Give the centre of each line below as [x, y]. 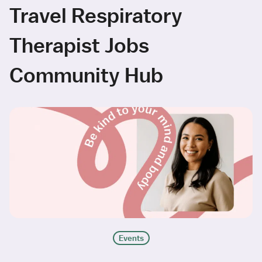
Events [131, 238]
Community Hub [86, 75]
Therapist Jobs [79, 45]
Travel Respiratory [96, 15]
